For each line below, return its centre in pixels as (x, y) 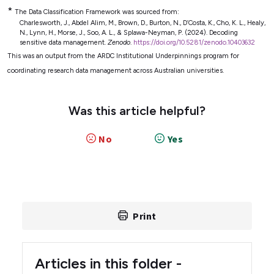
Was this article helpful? (137, 110)
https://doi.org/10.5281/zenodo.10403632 (194, 42)
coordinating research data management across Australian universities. (116, 70)
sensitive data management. (64, 42)
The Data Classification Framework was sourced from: (97, 12)
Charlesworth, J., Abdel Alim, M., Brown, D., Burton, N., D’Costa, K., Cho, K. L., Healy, (143, 23)
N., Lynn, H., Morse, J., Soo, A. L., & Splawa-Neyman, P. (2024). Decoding (129, 32)
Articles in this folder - (108, 263)
